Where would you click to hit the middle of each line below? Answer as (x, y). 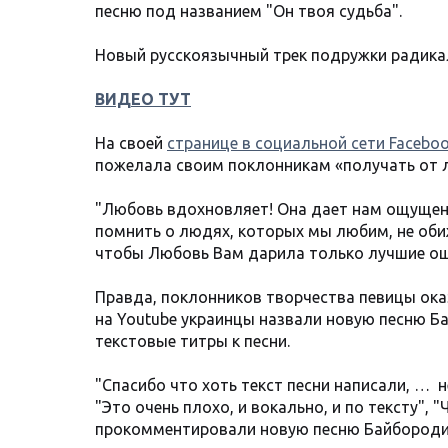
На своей (131, 143)
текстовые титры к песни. (192, 341)
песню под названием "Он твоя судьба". (248, 11)
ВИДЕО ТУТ (143, 99)
